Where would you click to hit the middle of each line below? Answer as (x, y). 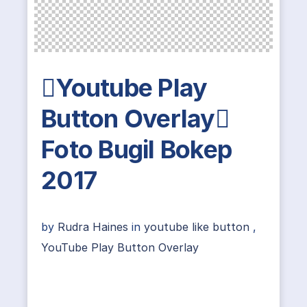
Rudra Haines (95, 227)
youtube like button (197, 227)
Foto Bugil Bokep (136, 149)
